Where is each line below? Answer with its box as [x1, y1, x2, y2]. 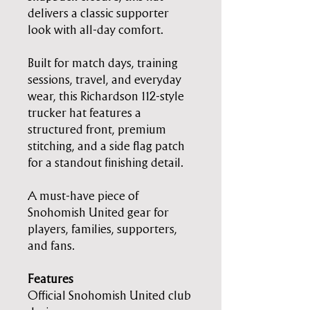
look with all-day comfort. [28, 24, 163, 36]
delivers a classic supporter [28, 8, 169, 19]
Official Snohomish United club [28, 290, 191, 302]
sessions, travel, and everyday [28, 74, 181, 86]
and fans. [28, 240, 75, 252]
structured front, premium [28, 124, 166, 136]
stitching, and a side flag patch [28, 140, 185, 152]
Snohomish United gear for [28, 207, 169, 219]
